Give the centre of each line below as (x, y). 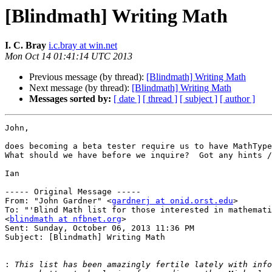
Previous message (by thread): (88, 77)
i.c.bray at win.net (83, 46)
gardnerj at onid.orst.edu (172, 201)
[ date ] (127, 99)
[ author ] (237, 99)
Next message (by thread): (80, 88)
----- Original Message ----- (75, 192)
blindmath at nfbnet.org (66, 219)
